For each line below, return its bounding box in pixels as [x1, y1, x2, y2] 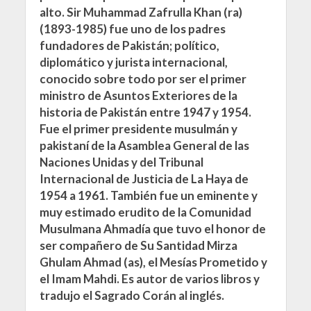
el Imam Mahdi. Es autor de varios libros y [39, 271, 260, 286]
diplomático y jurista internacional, [39, 55, 228, 69]
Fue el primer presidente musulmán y [39, 121, 237, 136]
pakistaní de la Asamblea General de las [39, 138, 249, 153]
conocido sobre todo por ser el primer [39, 72, 246, 86]
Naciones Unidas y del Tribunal [39, 155, 203, 169]
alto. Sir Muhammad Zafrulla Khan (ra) [39, 5, 242, 19]
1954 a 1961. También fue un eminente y [39, 188, 258, 203]
